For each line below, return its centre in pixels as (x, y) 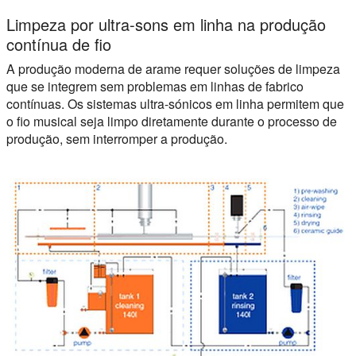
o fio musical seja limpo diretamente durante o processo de (172, 121)
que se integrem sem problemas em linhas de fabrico (155, 86)
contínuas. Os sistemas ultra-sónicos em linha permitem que (175, 103)
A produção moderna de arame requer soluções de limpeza (173, 68)
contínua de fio (59, 44)
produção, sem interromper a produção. (117, 138)
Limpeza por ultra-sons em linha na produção (166, 24)
